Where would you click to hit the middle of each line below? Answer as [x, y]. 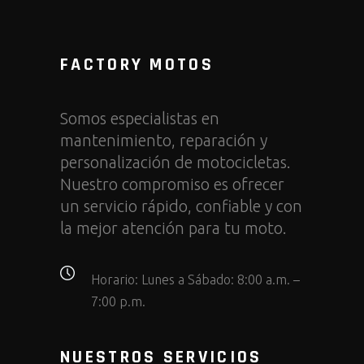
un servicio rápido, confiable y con [181, 206]
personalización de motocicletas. [175, 162]
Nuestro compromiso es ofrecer [172, 184]
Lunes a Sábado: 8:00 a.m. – [219, 279]
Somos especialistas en [140, 118]
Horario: [115, 279]
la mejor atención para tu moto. [173, 227]
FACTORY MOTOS [137, 65]
